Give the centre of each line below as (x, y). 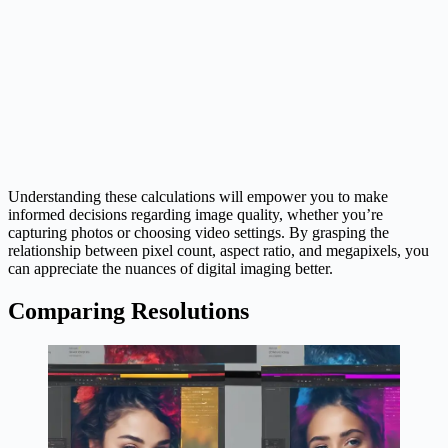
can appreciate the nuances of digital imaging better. (170, 268)
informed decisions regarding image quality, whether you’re (195, 214)
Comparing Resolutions (128, 310)
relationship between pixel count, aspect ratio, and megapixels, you (218, 250)
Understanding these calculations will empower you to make (198, 196)
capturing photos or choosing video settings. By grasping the (198, 232)
